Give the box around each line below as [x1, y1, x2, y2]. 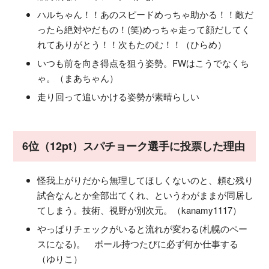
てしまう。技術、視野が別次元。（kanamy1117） [37, 203, 241, 216]
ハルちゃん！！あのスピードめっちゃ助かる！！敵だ [37, 7, 253, 20]
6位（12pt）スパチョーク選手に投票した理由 [22, 138, 245, 154]
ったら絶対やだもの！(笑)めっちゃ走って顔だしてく [37, 22, 250, 35]
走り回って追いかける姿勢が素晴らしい [37, 89, 199, 103]
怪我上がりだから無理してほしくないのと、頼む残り [37, 173, 253, 186]
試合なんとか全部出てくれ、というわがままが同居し [37, 188, 253, 201]
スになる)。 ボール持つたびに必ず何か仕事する [37, 237, 238, 250]
